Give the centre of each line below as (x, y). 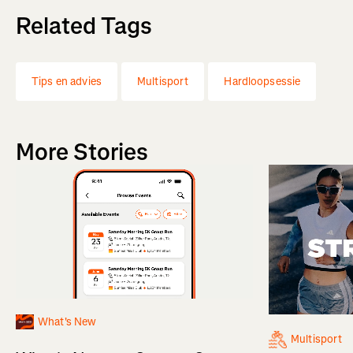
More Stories (82, 152)
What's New (67, 321)
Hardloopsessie (262, 82)
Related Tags (84, 26)
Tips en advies (67, 82)
